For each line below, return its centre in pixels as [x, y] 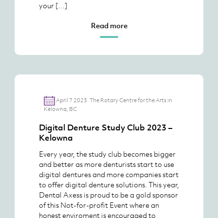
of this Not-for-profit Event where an [99, 205]
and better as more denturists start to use [107, 164]
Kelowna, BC [60, 109]
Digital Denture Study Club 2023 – [106, 127]
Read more [109, 25]
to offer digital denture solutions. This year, [109, 184]
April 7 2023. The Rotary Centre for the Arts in [114, 100]
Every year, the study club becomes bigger [107, 154]
